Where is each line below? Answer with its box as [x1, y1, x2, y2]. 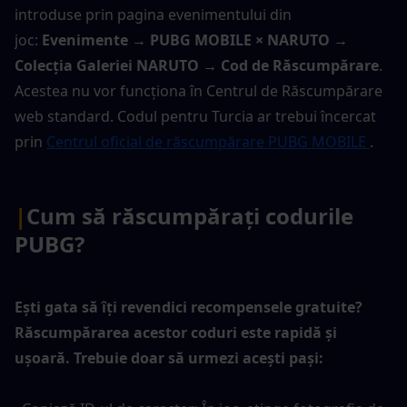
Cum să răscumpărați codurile [26, 200, 353, 231]
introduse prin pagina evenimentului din [15, 4, 292, 25]
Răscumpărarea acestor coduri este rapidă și [15, 322, 337, 342]
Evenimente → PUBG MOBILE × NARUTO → [42, 29, 348, 50]
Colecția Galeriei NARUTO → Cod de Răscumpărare [15, 55, 379, 75]
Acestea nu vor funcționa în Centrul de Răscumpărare [15, 80, 382, 101]
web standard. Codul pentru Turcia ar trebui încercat [15, 105, 376, 126]
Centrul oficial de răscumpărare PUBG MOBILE [46, 131, 370, 152]
